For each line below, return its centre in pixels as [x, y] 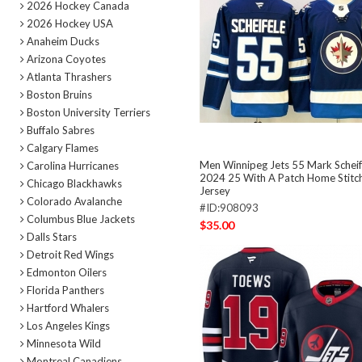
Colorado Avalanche [73, 202]
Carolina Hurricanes [72, 166]
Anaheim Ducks [62, 42]
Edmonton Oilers [65, 273]
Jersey [215, 191]
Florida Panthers [64, 290]
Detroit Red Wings [69, 255]
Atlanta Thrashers [68, 77]
